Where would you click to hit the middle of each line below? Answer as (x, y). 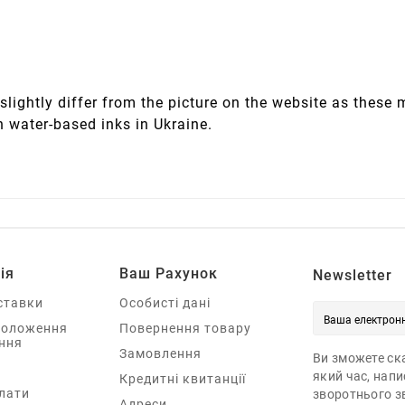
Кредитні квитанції (183, 379)
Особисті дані (165, 303)
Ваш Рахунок (169, 274)
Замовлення (160, 354)
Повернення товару (185, 329)
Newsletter (353, 276)
